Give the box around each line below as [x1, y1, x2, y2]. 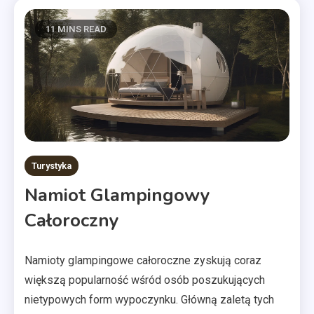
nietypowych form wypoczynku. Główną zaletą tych [25, 293, 274, 306]
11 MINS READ [46, 24, 107, 34]
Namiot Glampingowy [25, 183, 210, 207]
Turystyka [32, 161, 71, 171]
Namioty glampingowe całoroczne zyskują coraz [25, 254, 261, 267]
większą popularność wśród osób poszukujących [25, 273, 265, 287]
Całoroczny [25, 208, 119, 233]
